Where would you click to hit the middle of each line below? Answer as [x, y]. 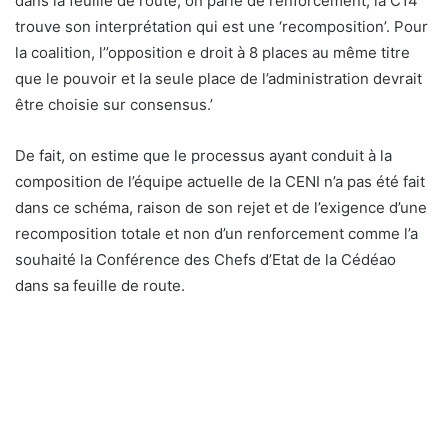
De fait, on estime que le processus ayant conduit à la [203, 155]
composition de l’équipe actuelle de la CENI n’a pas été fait [220, 181]
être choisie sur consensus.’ [114, 104]
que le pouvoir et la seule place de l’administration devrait [218, 78]
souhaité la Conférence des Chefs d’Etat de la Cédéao [205, 259]
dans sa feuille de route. [100, 285]
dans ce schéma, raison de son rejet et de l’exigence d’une [221, 207]
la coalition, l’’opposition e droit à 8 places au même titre [212, 52]
